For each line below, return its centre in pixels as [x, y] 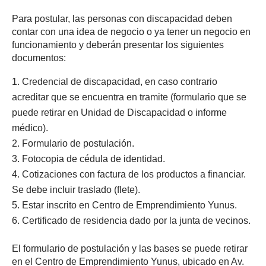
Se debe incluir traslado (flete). [76, 190]
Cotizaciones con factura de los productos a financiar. [134, 174]
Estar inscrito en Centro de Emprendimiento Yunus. [129, 205]
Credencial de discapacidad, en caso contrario [120, 82]
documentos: [39, 58]
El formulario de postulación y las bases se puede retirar [130, 248]
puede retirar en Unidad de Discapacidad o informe [119, 113]
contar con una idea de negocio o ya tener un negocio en [131, 32]
